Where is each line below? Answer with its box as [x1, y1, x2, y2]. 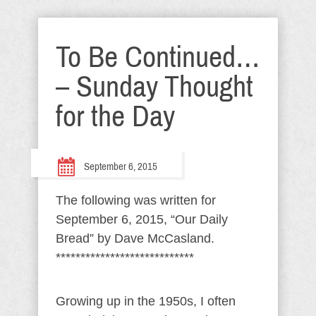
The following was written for [56, 193, 216, 207]
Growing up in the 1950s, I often [56, 294, 236, 308]
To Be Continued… [56, 41, 260, 73]
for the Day [56, 100, 175, 133]
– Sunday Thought [56, 71, 253, 103]
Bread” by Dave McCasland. [56, 231, 214, 245]
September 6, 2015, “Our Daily [56, 212, 228, 226]
